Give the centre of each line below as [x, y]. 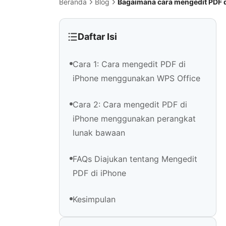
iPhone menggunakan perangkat [134, 119]
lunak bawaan [99, 133]
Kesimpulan [94, 200]
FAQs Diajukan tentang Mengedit [135, 159]
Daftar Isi [97, 37]
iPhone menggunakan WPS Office [136, 78]
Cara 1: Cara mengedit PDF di [129, 64]
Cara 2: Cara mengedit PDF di [130, 105]
